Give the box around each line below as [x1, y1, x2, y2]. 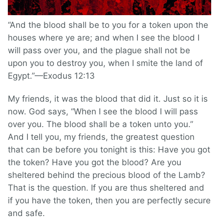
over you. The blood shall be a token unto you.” [8, 119, 193, 130]
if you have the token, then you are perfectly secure [8, 196, 211, 206]
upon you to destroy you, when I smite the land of [8, 58, 203, 68]
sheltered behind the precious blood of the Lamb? [8, 170, 205, 180]
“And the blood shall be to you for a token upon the [8, 20, 208, 30]
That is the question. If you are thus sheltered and [8, 183, 204, 193]
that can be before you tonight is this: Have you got [8, 145, 210, 155]
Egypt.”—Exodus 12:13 [8, 71, 95, 81]
